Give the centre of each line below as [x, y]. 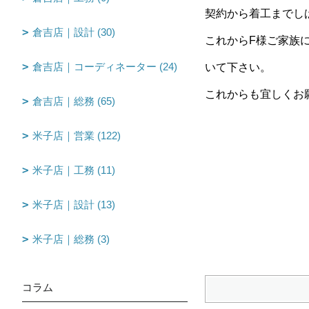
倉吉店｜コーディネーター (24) [105, 67]
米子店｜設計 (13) [74, 205]
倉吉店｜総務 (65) [74, 101]
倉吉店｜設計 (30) [74, 32]
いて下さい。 [238, 67]
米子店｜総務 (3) [71, 239]
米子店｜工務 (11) [74, 170]
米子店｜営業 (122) [77, 136]
